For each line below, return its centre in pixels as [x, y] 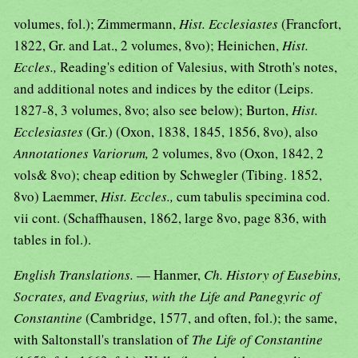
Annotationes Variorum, [83, 153]
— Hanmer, [170, 275]
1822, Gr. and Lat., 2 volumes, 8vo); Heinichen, [148, 46]
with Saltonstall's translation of [103, 340]
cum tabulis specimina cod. [253, 197]
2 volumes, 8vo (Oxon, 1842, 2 [238, 153]
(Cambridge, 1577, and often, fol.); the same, [211, 318]
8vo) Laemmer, [57, 197]
